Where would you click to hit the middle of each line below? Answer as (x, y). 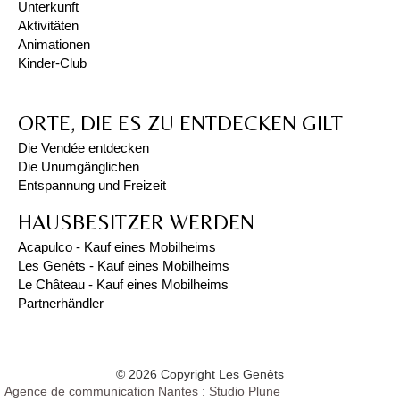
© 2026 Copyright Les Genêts (200, 374)
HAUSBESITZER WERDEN (136, 221)
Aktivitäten (48, 25)
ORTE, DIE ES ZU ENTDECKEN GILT (180, 122)
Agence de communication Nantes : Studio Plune (142, 391)
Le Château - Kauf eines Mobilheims (123, 284)
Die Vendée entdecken (83, 147)
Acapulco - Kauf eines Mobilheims (117, 246)
